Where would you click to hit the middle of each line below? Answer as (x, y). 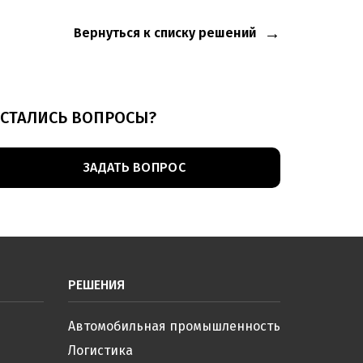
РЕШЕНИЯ (96, 285)
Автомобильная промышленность (174, 326)
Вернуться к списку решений (165, 33)
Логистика (100, 350)
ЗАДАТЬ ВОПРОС (135, 167)
